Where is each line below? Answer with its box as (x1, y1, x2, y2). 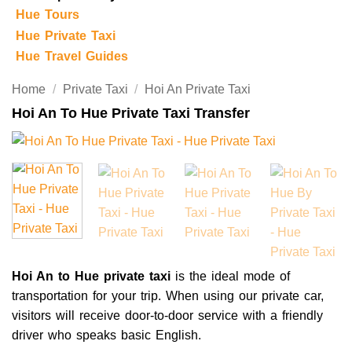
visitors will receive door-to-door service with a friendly (12, 308, 323, 322)
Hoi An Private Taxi (145, 82, 251, 97)
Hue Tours (15, 8, 79, 21)
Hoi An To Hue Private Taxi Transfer (12, 105, 250, 122)
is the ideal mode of (170, 269, 290, 283)
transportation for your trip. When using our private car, (12, 288, 324, 302)
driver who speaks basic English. (12, 328, 201, 342)
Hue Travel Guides (15, 49, 128, 64)
